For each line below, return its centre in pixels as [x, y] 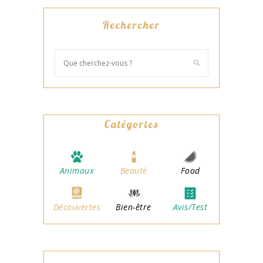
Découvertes [77, 207]
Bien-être [134, 207]
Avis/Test [190, 207]
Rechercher [131, 25]
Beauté [134, 171]
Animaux [77, 171]
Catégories [131, 124]
